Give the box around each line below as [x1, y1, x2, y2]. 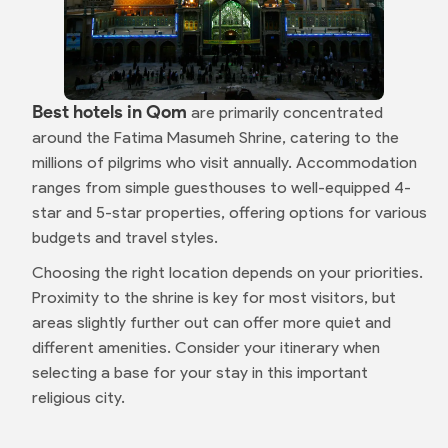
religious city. [31, 388, 129, 407]
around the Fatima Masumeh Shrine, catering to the [31, 128, 399, 147]
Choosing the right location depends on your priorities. [31, 263, 423, 282]
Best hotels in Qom [31, 101, 187, 123]
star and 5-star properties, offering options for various [31, 203, 427, 222]
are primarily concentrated [186, 103, 383, 122]
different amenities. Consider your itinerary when [31, 338, 380, 357]
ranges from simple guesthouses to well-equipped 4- [31, 178, 411, 197]
